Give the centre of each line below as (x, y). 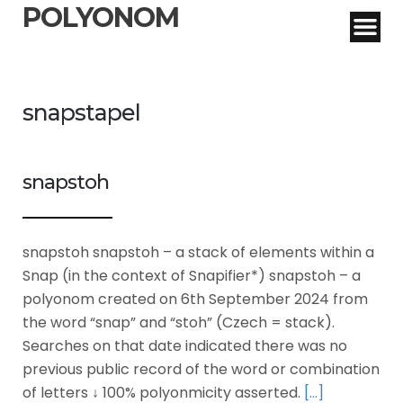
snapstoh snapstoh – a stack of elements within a (198, 253)
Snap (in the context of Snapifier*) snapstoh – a (192, 276)
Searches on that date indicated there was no (185, 346)
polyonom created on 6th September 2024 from (195, 300)
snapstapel (81, 113)
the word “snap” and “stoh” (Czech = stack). (179, 323)
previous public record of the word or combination (201, 370)
